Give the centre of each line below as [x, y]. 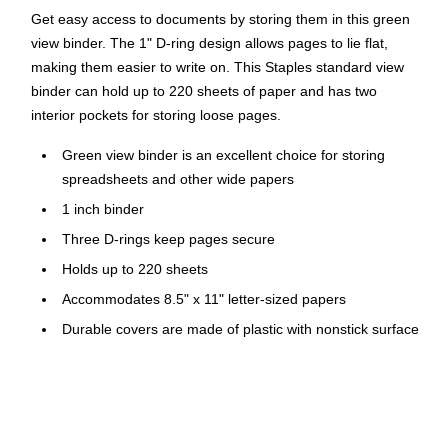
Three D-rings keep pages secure [168, 239]
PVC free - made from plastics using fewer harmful [221, 419]
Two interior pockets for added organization [199, 359]
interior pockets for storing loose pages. [156, 115]
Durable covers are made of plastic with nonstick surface [240, 329]
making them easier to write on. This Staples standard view [217, 67]
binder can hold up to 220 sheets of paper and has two [204, 91]
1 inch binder [103, 209]
